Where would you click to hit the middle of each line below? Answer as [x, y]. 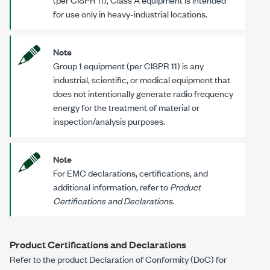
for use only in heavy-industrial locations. [130, 14]
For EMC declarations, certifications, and [130, 173]
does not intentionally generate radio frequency [143, 93]
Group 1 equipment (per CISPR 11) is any [128, 66]
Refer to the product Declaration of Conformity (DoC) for [118, 259]
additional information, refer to [111, 187]
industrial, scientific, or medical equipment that [142, 80]
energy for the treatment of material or [126, 107]
